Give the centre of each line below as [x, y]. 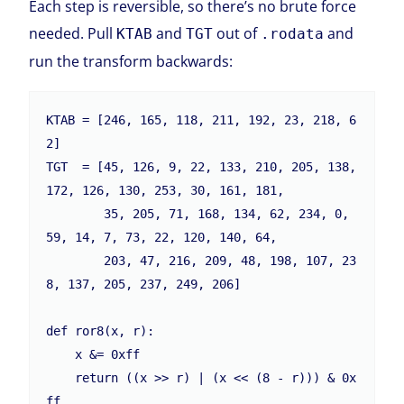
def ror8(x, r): [101, 331]
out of [237, 34]
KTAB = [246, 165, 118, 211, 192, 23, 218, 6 [202, 120]
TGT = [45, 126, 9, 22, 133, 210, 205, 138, [202, 167]
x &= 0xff [61, 355]
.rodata [293, 34]
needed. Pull [73, 34]
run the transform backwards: [131, 62]
